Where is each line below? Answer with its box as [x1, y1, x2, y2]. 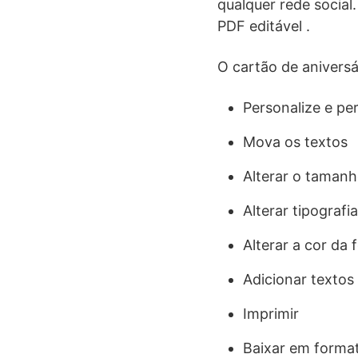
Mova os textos [243, 133, 348, 150]
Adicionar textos [243, 271, 354, 288]
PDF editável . [217, 18, 310, 34]
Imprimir [243, 305, 299, 322]
